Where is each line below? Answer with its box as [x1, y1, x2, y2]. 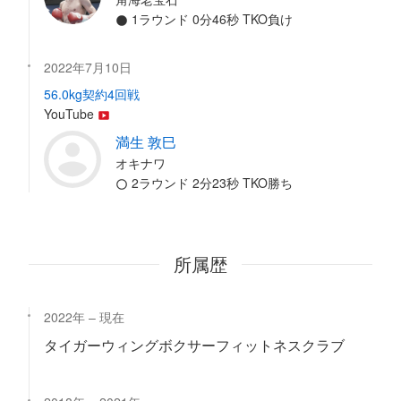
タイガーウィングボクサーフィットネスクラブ [44, 335, 345, 356]
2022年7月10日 [44, 58, 132, 77]
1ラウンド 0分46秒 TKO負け [128, 10, 293, 29]
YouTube [44, 105, 98, 124]
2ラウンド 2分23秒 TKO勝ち [128, 174, 293, 192]
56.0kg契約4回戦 [44, 85, 140, 104]
